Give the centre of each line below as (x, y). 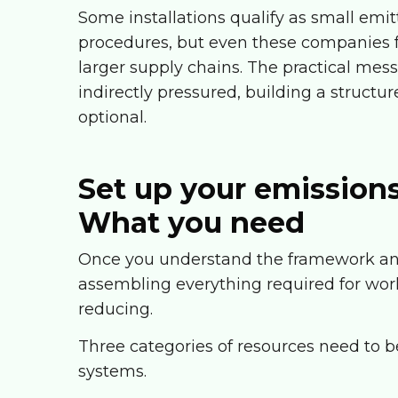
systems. (112, 371)
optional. (112, 117)
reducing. (115, 309)
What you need (191, 223)
